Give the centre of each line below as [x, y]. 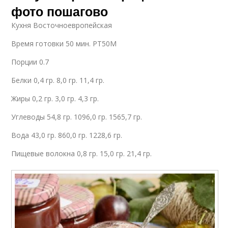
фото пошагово [60, 11]
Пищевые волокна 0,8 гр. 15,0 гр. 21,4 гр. [82, 153]
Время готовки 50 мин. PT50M [64, 43]
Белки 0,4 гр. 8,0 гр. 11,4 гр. [58, 80]
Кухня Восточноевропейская [62, 25]
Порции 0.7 [30, 62]
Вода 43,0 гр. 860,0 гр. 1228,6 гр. [67, 135]
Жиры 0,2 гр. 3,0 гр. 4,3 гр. [55, 98]
